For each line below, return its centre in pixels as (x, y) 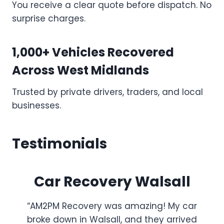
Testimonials (59, 143)
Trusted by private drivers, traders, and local (107, 92)
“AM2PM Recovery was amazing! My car (112, 206)
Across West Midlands (80, 70)
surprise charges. (49, 18)
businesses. (36, 105)
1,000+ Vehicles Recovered (93, 52)
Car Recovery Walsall (112, 181)
